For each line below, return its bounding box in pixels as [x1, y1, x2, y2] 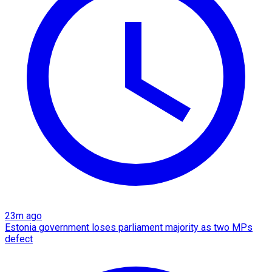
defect [5, 233, 33, 245]
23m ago [5, 209, 42, 222]
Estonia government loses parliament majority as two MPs [5, 221, 253, 233]
